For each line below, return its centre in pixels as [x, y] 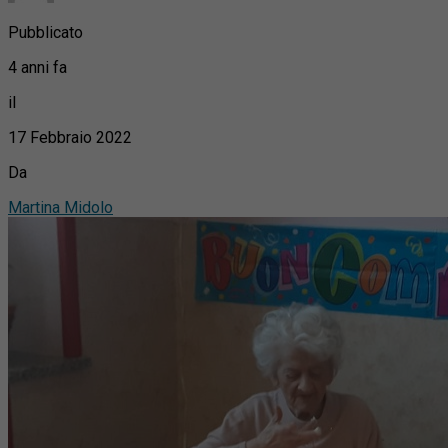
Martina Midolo [60, 207]
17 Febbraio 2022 [70, 137]
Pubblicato [45, 32]
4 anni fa [37, 67]
